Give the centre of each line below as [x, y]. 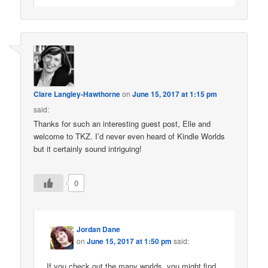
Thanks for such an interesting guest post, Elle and [122, 124]
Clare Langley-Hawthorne [77, 94]
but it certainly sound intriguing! [88, 149]
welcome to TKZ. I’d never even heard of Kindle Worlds [130, 136]
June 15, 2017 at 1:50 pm [130, 241]
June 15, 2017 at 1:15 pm [175, 94]
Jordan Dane [99, 229]
